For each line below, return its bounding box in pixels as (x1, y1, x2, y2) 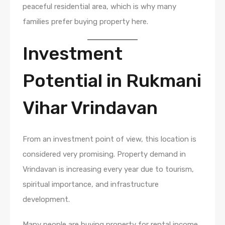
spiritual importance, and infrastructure (23, 179, 159, 189)
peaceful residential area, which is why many (23, 2, 176, 11)
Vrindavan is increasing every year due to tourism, (23, 164, 194, 174)
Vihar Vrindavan (23, 96, 158, 119)
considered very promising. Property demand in (23, 149, 186, 159)
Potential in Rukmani (23, 69, 201, 91)
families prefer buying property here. (23, 17, 148, 26)
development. (23, 194, 70, 204)
